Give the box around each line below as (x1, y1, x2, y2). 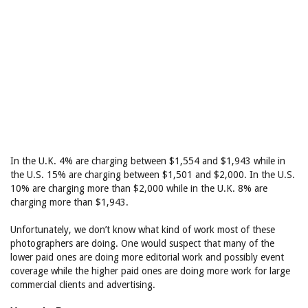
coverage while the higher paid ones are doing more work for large (10, 265, 290, 276)
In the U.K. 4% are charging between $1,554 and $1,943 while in (10, 155, 285, 166)
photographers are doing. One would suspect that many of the (10, 238, 274, 249)
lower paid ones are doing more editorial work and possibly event (10, 252, 284, 263)
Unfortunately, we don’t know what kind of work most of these (10, 224, 275, 235)
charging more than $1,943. (10, 197, 129, 208)
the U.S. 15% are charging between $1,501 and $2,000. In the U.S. (10, 169, 295, 180)
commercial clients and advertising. (10, 279, 155, 290)
